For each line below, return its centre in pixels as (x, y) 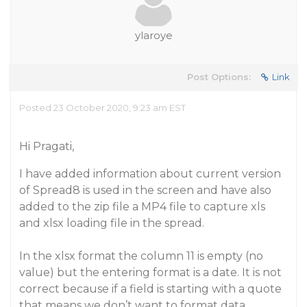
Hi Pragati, (47, 146)
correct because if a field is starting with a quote (150, 289)
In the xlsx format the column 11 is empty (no (141, 256)
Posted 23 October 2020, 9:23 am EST (102, 108)
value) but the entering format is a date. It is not (150, 272)
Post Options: (219, 77)
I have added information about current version (150, 174)
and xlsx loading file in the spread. (112, 223)
